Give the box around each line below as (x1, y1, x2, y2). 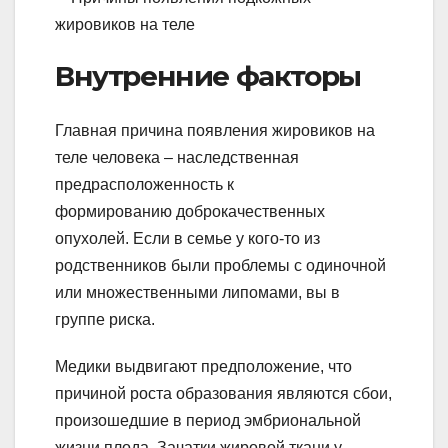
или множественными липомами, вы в (55, 283, 340, 301)
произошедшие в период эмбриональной (55, 411, 361, 429)
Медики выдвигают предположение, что (55, 357, 352, 375)
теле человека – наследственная (55, 148, 299, 166)
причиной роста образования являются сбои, (55, 384, 392, 402)
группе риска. (55, 310, 155, 328)
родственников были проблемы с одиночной (55, 256, 386, 274)
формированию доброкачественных (55, 202, 325, 220)
